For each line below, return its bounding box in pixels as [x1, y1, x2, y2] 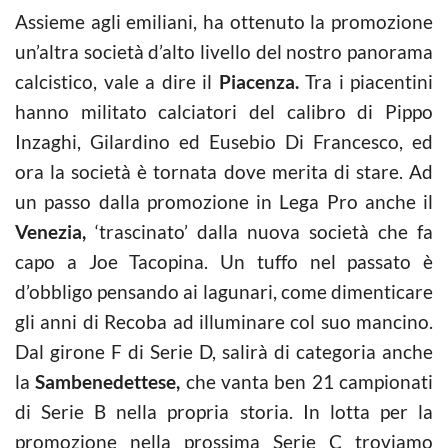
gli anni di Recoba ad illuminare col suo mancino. [15, 309, 433, 333]
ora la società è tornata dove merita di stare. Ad [15, 159, 433, 183]
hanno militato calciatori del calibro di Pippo [15, 99, 433, 123]
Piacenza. [218, 69, 299, 93]
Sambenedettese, [35, 369, 181, 393]
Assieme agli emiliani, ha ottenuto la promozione [15, 9, 433, 33]
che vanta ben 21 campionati [180, 369, 434, 393]
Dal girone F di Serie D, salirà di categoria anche [15, 339, 433, 363]
